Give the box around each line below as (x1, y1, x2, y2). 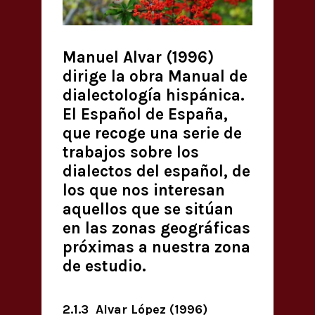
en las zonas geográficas (63, 219, 250, 238)
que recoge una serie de (63, 124, 242, 143)
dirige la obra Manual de (63, 67, 247, 86)
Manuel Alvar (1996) (63, 48, 214, 67)
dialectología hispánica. (63, 86, 245, 105)
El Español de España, (63, 105, 228, 124)
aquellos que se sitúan (63, 200, 233, 219)
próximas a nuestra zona (63, 238, 250, 257)
